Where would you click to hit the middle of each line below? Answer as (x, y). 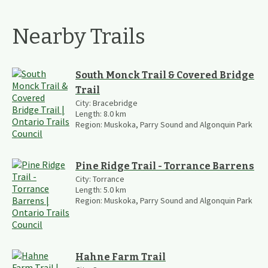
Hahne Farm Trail (121, 257)
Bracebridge (115, 103)
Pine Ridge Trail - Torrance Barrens (165, 166)
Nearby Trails (79, 36)
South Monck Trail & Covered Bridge (165, 75)
